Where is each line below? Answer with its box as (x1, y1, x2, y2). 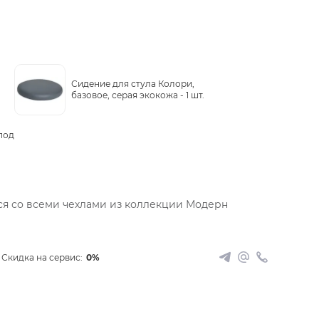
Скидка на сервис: (1, 251, 83, 263)
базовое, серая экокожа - (71, 90, 186, 100)
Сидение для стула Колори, (71, 78, 194, 89)
